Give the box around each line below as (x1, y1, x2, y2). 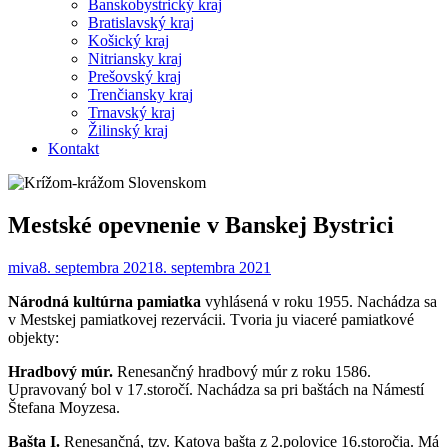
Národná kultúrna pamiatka (8, 292, 205, 310)
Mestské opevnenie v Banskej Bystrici (8, 211, 394, 238)
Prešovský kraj (88, 67, 181, 85)
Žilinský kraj (88, 121, 168, 139)
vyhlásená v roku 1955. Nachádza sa (205, 292, 437, 310)
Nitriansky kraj (88, 49, 182, 67)
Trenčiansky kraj (88, 85, 193, 103)
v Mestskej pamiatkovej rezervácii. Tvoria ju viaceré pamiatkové (8, 310, 414, 328)
